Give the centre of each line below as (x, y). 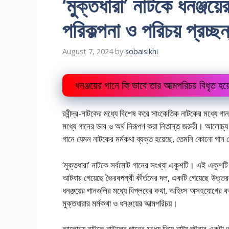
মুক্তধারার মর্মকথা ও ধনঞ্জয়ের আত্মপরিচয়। (120, 203)
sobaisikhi (142, 52)
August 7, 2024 (88, 52)
